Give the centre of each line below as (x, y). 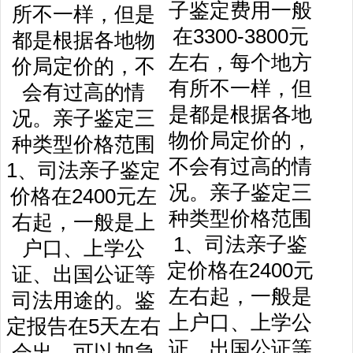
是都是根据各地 (240, 114)
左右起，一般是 (240, 296)
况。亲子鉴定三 (240, 192)
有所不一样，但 (240, 88)
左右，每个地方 (240, 62)
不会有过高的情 (240, 166)
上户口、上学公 (240, 322)
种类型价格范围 (240, 218)
